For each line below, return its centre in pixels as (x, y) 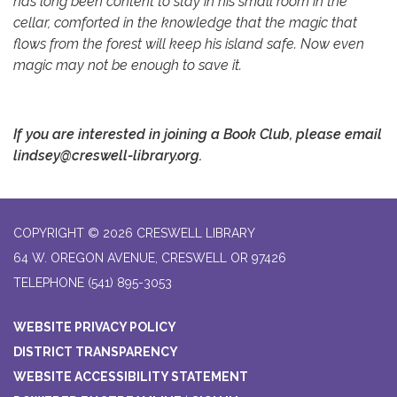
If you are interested (79, 135)
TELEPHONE (49, 283)
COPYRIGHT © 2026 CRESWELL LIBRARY (134, 234)
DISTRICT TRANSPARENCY (96, 352)
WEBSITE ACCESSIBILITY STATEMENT (131, 377)
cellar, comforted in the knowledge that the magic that (185, 23)
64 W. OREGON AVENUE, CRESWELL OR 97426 (150, 258)
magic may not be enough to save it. (128, 66)
